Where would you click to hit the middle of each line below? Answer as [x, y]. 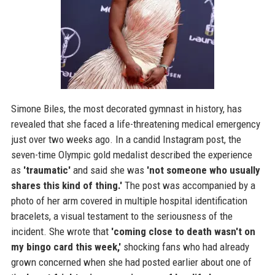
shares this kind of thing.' [66, 185]
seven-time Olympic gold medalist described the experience [131, 155]
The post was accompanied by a [188, 185]
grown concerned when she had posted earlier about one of [131, 262]
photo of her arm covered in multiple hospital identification [129, 201]
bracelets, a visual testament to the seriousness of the [122, 216]
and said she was [108, 170]
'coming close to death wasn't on [183, 231]
